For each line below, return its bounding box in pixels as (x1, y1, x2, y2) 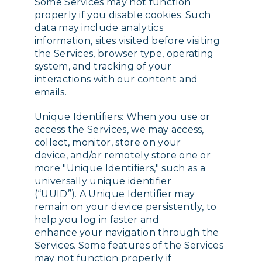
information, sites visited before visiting (34, 35, 220, 47)
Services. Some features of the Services (34, 239, 224, 251)
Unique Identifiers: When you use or (34, 111, 211, 122)
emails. (34, 87, 67, 98)
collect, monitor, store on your (34, 136, 181, 148)
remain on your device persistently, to (34, 201, 217, 212)
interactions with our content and (34, 74, 198, 85)
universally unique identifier (34, 175, 171, 187)
